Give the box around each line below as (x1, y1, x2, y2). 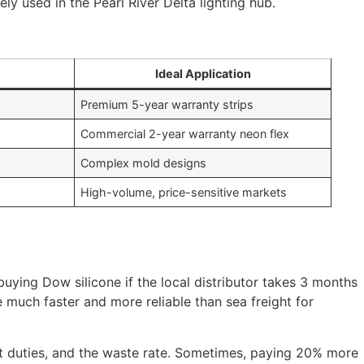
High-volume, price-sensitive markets (80, 185, 288, 200)
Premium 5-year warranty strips (80, 97, 254, 112)
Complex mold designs (80, 156, 207, 171)
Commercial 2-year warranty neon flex (80, 127, 290, 141)
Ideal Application (154, 67, 251, 81)
